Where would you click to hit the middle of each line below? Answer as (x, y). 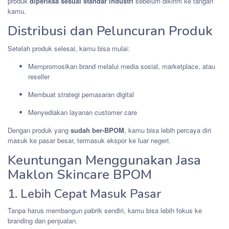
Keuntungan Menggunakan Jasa (104, 160)
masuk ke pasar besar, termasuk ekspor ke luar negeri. (89, 140)
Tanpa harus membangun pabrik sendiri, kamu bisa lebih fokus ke (105, 210)
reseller (39, 76)
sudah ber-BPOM (97, 130)
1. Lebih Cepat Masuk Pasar (84, 193)
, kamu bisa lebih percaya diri (168, 130)
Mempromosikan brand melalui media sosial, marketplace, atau (122, 66)
